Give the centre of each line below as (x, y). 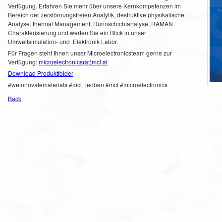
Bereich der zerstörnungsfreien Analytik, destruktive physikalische (96, 15)
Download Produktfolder (40, 73)
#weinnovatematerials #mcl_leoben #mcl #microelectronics (87, 84)
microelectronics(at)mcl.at (73, 62)
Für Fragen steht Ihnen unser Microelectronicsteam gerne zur (90, 53)
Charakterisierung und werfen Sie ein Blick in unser (77, 32)
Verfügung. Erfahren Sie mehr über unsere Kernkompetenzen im (94, 6)
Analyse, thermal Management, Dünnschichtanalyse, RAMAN (90, 24)
